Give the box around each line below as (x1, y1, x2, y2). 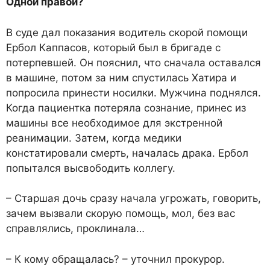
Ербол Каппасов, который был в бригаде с (6, 41, 221, 54)
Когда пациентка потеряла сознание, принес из (6, 101, 246, 114)
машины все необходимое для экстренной (6, 116, 222, 129)
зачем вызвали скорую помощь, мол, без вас (6, 207, 235, 220)
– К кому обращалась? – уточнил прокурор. (6, 253, 225, 265)
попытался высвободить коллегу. (6, 162, 175, 174)
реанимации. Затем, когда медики (6, 131, 181, 144)
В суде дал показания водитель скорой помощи (6, 26, 248, 39)
